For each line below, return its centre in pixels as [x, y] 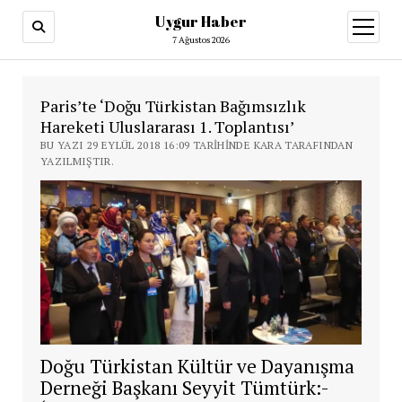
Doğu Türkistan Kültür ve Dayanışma [197, 366]
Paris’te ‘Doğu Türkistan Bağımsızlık [173, 106]
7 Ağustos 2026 [201, 40]
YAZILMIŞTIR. [77, 161]
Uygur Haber [201, 22]
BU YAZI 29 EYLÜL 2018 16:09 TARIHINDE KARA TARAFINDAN [196, 145]
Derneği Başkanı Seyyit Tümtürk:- [184, 387]
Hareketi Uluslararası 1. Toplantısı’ [167, 127]
